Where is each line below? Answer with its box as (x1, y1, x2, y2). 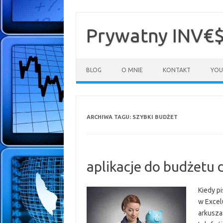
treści (75, 25, 92, 33)
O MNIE (121, 67, 143, 73)
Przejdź (75, 11, 99, 19)
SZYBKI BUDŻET (132, 114, 178, 120)
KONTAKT (163, 67, 191, 73)
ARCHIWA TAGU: (86, 114, 132, 120)
